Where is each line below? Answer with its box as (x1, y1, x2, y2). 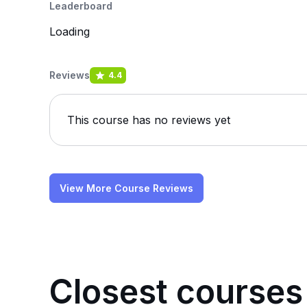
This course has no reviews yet (67, 113, 230, 127)
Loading (49, 25, 90, 38)
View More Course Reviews (60, 182, 193, 194)
